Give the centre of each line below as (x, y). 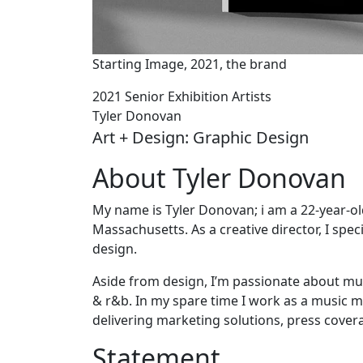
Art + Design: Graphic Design (201, 137)
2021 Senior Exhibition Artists (182, 96)
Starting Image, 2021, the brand (190, 64)
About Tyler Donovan (219, 177)
